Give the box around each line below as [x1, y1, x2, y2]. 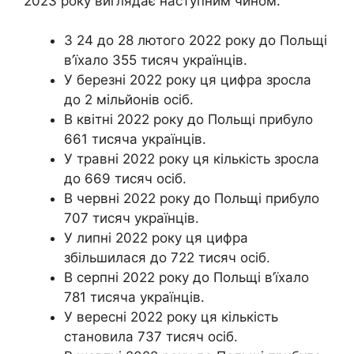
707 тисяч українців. [64, 210, 199, 226]
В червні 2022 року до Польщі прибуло [64, 190, 319, 206]
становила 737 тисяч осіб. [64, 329, 238, 345]
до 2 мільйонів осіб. [64, 92, 194, 107]
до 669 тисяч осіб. [64, 171, 186, 186]
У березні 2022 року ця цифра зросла [64, 72, 311, 88]
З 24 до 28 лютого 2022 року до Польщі [64, 32, 327, 48]
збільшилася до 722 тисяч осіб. [64, 250, 270, 265]
